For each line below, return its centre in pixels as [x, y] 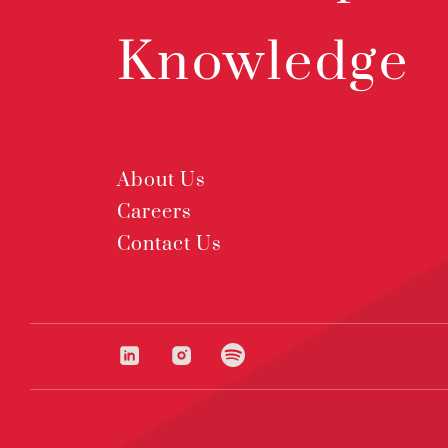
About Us [161, 180]
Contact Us [169, 244]
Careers [154, 212]
